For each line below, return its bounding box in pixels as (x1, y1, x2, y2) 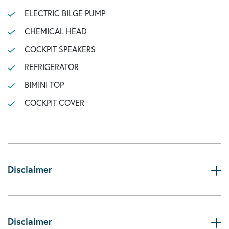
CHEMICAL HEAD (24, 26, 87, 36)
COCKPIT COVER (24, 97, 84, 108)
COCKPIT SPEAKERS (24, 43, 96, 54)
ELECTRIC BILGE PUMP (24, 8, 105, 18)
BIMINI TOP (24, 79, 64, 90)
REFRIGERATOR (24, 61, 79, 72)
